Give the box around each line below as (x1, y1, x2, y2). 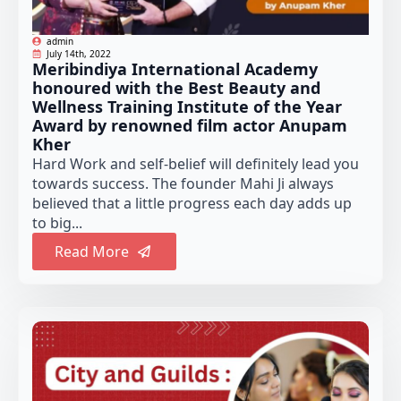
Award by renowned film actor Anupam (32, 115, 347, 137)
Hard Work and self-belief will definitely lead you (32, 154, 359, 175)
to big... (32, 213, 82, 234)
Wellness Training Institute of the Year (32, 96, 342, 118)
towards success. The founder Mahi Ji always (32, 174, 334, 194)
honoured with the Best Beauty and (32, 77, 320, 99)
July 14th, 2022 (47, 47, 111, 61)
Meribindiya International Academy (32, 58, 318, 81)
